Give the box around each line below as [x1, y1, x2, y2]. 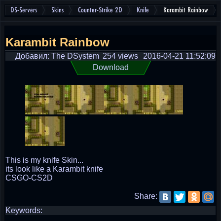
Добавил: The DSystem [15, 52, 99, 60]
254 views [103, 52, 138, 60]
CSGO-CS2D [5, 174, 53, 182]
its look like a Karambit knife [5, 165, 103, 173]
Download [92, 63, 129, 72]
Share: [134, 192, 157, 201]
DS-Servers [10, 6, 37, 14]
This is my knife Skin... [5, 156, 83, 164]
